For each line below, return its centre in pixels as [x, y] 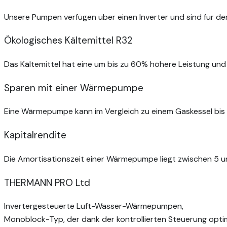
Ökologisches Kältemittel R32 [68, 41]
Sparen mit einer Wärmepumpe [74, 88]
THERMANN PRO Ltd [47, 182]
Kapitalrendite [35, 135]
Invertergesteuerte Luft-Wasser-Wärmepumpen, [94, 206]
